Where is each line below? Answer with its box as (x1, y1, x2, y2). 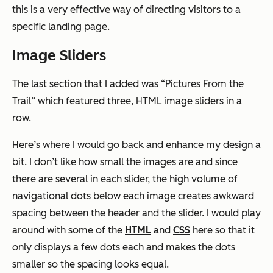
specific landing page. (12, 21, 110, 33)
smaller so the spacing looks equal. (12, 258, 169, 271)
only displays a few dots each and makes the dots (12, 241, 235, 253)
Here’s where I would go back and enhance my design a (12, 139, 261, 151)
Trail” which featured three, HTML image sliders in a (12, 95, 242, 107)
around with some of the (12, 224, 125, 236)
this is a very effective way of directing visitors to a (12, 4, 241, 16)
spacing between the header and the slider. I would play (12, 207, 261, 219)
